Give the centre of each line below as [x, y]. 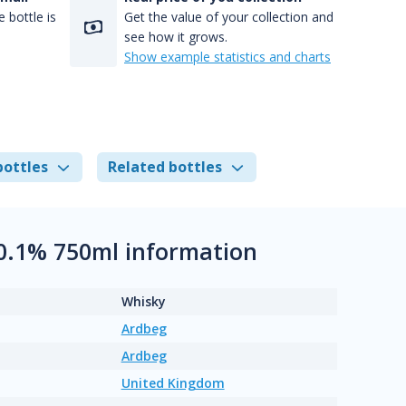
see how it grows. [176, 37]
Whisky [143, 301]
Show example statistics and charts [227, 57]
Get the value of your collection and [229, 17]
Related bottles [165, 167]
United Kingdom [173, 383]
